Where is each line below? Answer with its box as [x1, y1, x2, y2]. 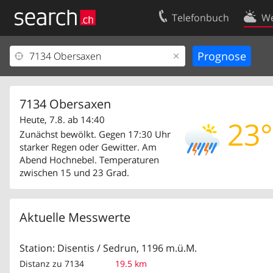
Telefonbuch [172, 11, 230, 24]
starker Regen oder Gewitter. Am [19, 141, 157, 153]
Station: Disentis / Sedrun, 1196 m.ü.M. [19, 241, 197, 255]
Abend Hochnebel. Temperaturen [19, 154, 159, 166]
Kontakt [218, 50, 249, 62]
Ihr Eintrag [17, 50, 60, 62]
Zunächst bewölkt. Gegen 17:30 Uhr [19, 128, 171, 140]
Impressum [17, 90, 63, 102]
